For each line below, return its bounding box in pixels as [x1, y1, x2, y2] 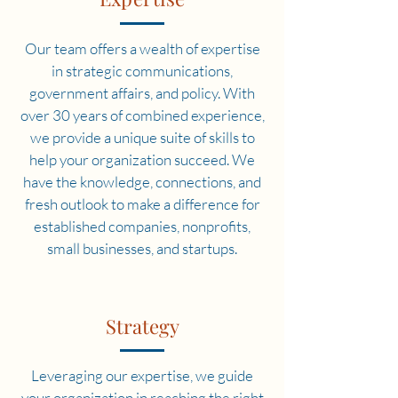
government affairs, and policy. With [29, 84, 255, 102]
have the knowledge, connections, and [23, 172, 261, 191]
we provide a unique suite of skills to [29, 128, 255, 147]
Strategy [105, 313, 179, 339]
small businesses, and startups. [47, 239, 237, 258]
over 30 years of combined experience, [20, 106, 265, 124]
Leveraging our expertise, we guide [31, 366, 253, 385]
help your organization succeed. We [29, 150, 255, 169]
